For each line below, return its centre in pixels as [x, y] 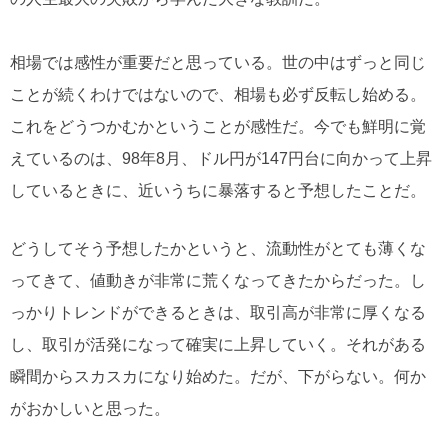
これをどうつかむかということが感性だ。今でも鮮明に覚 [218, 127]
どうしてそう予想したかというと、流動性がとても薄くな [218, 249]
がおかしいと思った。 [90, 409]
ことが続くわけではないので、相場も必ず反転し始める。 [218, 95]
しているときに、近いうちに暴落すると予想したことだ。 [218, 191]
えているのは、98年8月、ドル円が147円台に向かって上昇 [221, 159]
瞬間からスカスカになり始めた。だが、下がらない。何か [218, 377]
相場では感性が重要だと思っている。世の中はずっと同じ [218, 63]
